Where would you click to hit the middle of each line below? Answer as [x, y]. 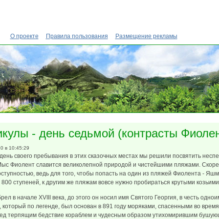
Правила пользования [77, 36]
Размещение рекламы [146, 36]
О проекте [24, 36]
